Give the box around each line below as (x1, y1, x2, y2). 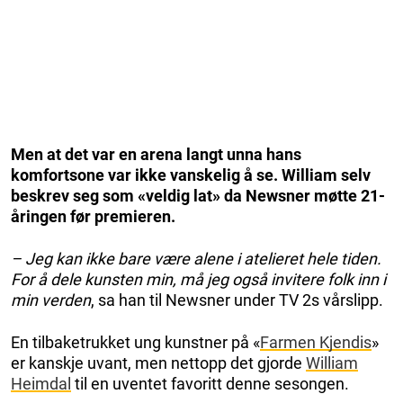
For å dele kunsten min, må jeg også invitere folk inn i (11, 270, 386, 290)
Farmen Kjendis (260, 333, 372, 353)
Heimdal (11, 374, 71, 394)
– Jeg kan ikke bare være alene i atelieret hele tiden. (11, 249, 381, 269)
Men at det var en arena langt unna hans (11, 145, 301, 165)
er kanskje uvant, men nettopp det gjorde (11, 354, 306, 373)
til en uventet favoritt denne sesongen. (71, 374, 349, 394)
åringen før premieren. (11, 207, 175, 227)
